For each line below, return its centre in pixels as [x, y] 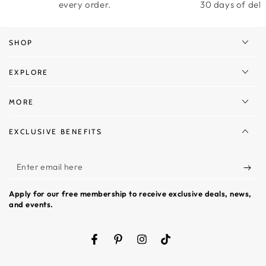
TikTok [178, 246]
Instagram [161, 246]
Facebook [113, 246]
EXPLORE [29, 72]
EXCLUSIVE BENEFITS [56, 132]
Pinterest [136, 246]
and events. [31, 205]
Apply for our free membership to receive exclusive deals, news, [130, 194]
